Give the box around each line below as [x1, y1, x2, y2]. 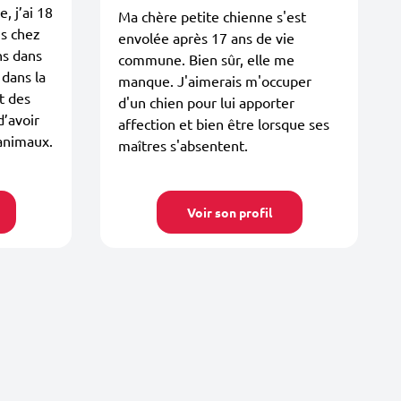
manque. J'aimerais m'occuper [118, 71, 311, 90]
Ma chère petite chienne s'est [118, 6, 306, 25]
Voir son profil [186, 204, 272, 220]
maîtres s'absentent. [118, 135, 248, 154]
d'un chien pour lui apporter [118, 92, 294, 111]
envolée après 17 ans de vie [118, 28, 294, 47]
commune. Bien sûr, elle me [118, 49, 294, 68]
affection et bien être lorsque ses [118, 114, 329, 132]
